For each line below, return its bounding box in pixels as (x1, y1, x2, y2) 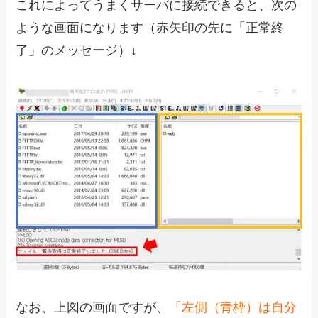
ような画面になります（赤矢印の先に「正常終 (16, 20, 285, 35)
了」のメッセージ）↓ (16, 43, 138, 57)
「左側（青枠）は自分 (169, 300, 297, 315)
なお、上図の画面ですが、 (16, 300, 170, 315)
